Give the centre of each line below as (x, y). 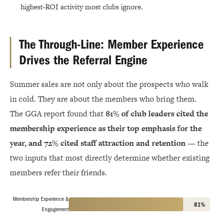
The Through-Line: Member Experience (111, 45)
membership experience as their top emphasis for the (106, 129)
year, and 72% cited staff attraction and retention (98, 143)
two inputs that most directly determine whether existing (110, 158)
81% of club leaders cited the (157, 114)
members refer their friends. (58, 173)
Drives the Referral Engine (83, 61)
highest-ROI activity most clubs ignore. (82, 7)
